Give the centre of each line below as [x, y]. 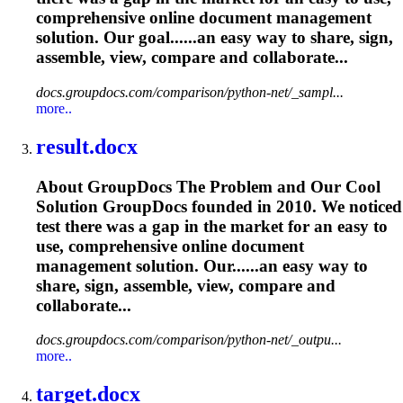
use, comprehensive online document [170, 246]
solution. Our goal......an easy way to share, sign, [215, 38]
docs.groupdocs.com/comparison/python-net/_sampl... [190, 92]
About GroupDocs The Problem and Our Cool [208, 186]
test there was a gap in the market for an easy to [212, 226]
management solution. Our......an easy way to [202, 265]
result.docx [87, 146]
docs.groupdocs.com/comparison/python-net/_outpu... [189, 340]
